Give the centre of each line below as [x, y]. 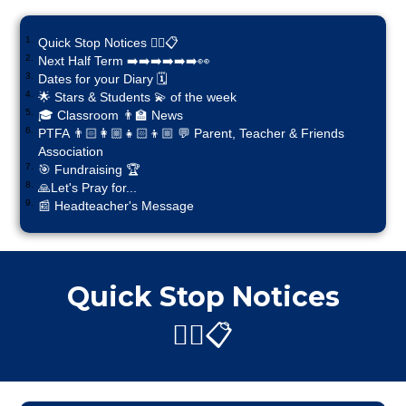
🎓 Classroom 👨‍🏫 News [111, 115]
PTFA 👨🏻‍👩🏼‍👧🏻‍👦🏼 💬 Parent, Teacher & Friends [192, 133]
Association [71, 151]
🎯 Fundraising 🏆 [89, 169]
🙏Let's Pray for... [88, 187]
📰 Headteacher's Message [116, 205]
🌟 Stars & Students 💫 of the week [138, 97]
